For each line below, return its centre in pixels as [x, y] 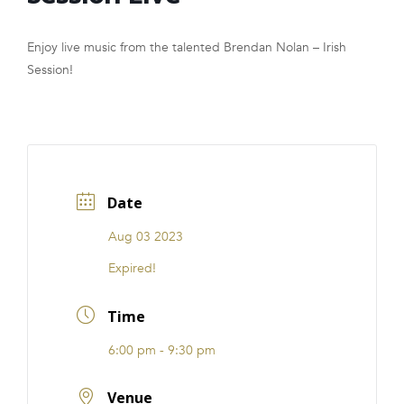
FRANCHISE [57, 28]
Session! [50, 70]
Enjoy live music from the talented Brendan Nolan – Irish [187, 48]
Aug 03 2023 [146, 236]
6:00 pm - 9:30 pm [162, 350]
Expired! [132, 268]
